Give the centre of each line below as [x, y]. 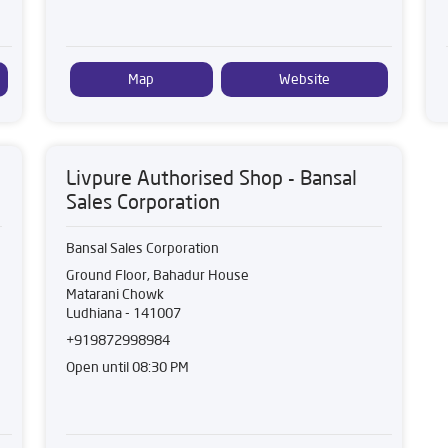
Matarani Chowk [115, 294]
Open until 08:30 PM [127, 367]
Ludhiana [94, 313]
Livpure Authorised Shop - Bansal [211, 177]
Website [304, 79]
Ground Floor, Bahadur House [157, 275]
